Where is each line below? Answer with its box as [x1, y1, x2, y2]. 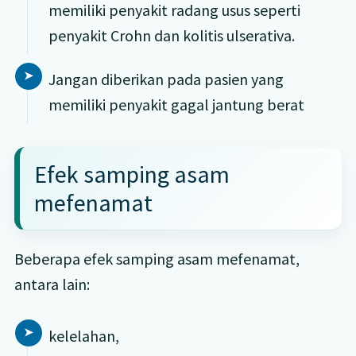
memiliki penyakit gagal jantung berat [48, 95, 304, 115]
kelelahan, [48, 326, 119, 346]
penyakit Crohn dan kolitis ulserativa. [48, 25, 295, 45]
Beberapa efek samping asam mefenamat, [14, 249, 300, 269]
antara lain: [14, 274, 90, 295]
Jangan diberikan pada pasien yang [48, 69, 284, 90]
